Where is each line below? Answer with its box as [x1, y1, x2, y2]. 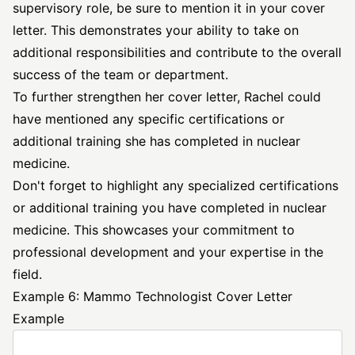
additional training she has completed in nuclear [13, 133, 300, 149]
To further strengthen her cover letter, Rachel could [13, 89, 321, 105]
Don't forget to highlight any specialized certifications [13, 177, 338, 193]
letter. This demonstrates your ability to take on [13, 22, 299, 38]
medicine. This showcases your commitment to [13, 222, 295, 238]
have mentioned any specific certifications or [13, 111, 284, 127]
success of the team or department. [13, 67, 228, 82]
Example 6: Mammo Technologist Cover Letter [13, 288, 292, 304]
